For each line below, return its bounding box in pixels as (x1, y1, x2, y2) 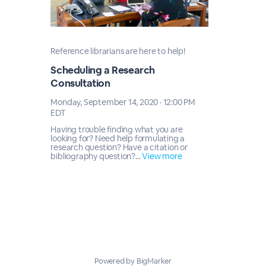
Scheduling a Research (50, 64, 155, 77)
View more (142, 151, 182, 161)
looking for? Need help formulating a (50, 133, 185, 144)
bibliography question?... (50, 151, 142, 161)
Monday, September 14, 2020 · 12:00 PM (50, 97, 195, 107)
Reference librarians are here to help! (50, 46, 185, 56)
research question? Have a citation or (50, 142, 188, 153)
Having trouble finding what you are (50, 124, 183, 135)
